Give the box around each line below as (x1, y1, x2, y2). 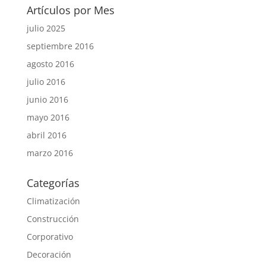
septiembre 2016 (26, 40, 94, 52)
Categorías (26, 176, 80, 190)
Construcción (26, 213, 79, 224)
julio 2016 (26, 76, 65, 87)
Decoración (26, 249, 71, 260)
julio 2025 (26, 23, 65, 34)
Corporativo (26, 231, 73, 242)
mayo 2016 (26, 112, 69, 123)
